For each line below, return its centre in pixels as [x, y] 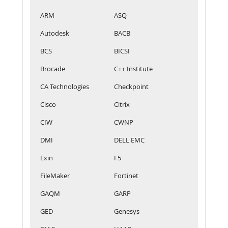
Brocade [53, 68]
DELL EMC [129, 140]
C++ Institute [133, 68]
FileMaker [55, 175]
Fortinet [126, 175]
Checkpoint [131, 86]
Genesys [127, 211]
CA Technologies [65, 86]
